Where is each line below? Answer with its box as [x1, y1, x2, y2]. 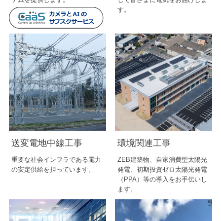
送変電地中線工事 [11, 138, 83, 148]
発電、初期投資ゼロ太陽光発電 [117, 165, 208, 173]
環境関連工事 [117, 138, 171, 148]
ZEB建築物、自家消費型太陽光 [117, 155, 208, 163]
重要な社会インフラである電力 [11, 155, 102, 163]
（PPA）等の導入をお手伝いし [117, 175, 208, 183]
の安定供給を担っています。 [11, 165, 95, 173]
